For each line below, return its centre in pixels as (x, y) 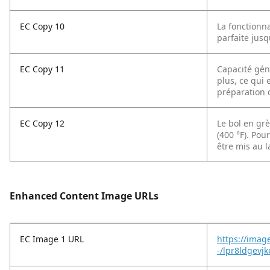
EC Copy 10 (42, 26)
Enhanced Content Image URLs (84, 196)
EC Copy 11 (42, 69)
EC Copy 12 (42, 123)
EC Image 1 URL (52, 239)
